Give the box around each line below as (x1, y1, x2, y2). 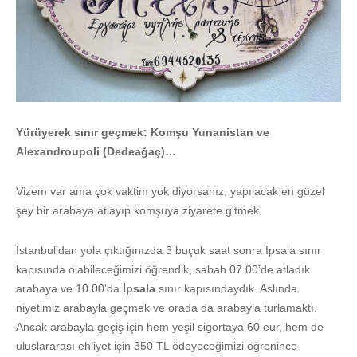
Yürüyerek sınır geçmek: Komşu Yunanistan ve (16, 125, 269, 139)
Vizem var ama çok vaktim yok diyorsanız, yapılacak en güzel (16, 184, 324, 198)
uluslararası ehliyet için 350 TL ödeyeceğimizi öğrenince (16, 339, 297, 352)
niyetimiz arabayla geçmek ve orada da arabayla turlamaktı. (16, 300, 317, 314)
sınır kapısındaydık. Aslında (155, 281, 297, 295)
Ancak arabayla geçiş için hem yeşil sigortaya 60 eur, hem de (16, 320, 324, 333)
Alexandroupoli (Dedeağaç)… (16, 144, 176, 158)
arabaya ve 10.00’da (16, 281, 123, 295)
